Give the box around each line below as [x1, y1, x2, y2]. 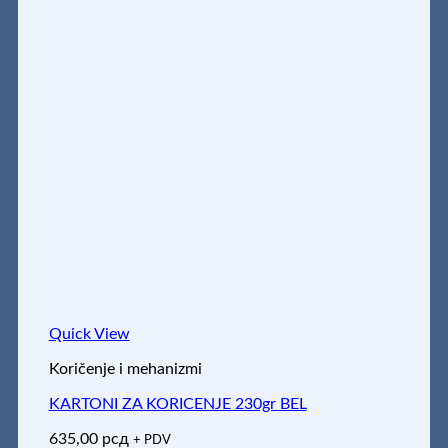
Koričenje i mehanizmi [48, 361, 202, 378]
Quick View [48, 326, 130, 343]
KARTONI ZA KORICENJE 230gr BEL [48, 396, 307, 413]
